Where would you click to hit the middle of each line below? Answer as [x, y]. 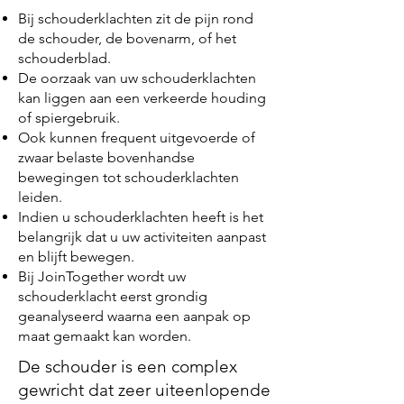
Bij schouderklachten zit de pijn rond [136, 18]
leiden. [40, 197]
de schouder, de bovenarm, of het [127, 38]
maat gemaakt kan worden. [105, 336]
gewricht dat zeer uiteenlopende [144, 390]
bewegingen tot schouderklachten [129, 177]
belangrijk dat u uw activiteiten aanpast [142, 237]
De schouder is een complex [128, 367]
